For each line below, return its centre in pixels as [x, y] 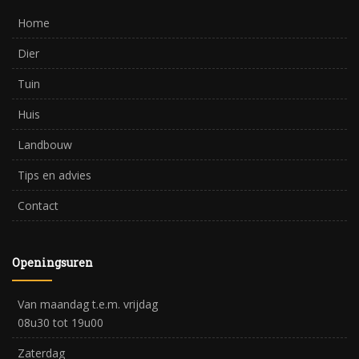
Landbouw [45, 145]
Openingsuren [52, 262]
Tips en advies [54, 175]
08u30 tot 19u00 [61, 322]
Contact [38, 206]
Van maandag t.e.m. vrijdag [88, 304]
